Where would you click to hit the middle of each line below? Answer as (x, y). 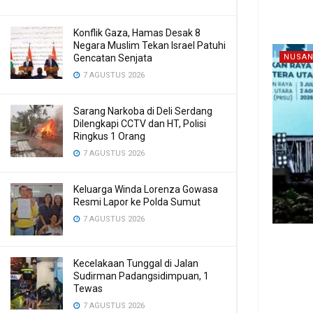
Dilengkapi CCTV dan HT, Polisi (140, 124)
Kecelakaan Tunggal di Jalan (136, 263)
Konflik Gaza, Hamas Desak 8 (137, 33)
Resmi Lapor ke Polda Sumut (137, 202)
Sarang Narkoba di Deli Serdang (143, 111)
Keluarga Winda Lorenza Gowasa (146, 189)
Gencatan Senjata (113, 58)
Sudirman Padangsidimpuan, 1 (141, 276)
